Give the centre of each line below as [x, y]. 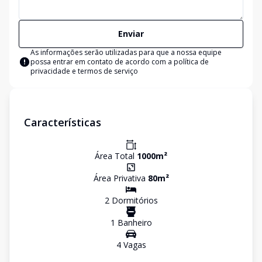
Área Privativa [120, 178]
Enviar [131, 34]
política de [191, 62]
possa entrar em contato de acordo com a [102, 62]
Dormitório [131, 200]
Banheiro [133, 223]
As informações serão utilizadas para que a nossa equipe [126, 52]
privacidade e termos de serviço [84, 71]
